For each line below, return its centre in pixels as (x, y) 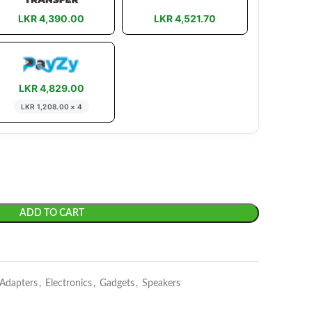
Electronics (69, 283)
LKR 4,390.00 (52, 18)
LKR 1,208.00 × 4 (52, 107)
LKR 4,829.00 (51, 88)
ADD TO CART (52, 213)
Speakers (161, 283)
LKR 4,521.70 (185, 18)
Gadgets (117, 283)
